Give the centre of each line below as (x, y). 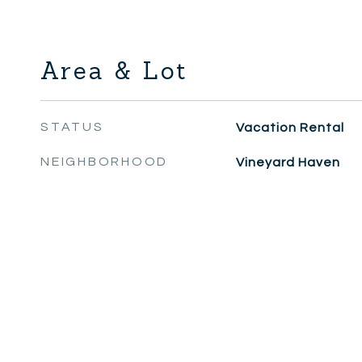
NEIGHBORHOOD (104, 161)
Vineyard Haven (288, 162)
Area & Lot (114, 70)
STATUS (72, 126)
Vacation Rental (290, 127)
